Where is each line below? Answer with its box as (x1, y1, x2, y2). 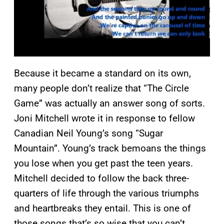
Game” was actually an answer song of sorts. (14, 97, 205, 109)
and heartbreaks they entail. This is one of (14, 202, 191, 214)
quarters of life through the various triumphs (14, 187, 199, 199)
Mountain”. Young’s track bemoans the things (14, 142, 206, 154)
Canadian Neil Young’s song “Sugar (14, 127, 163, 139)
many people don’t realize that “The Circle (14, 82, 189, 94)
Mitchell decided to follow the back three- (14, 172, 189, 184)
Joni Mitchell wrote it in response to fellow (14, 112, 195, 124)
